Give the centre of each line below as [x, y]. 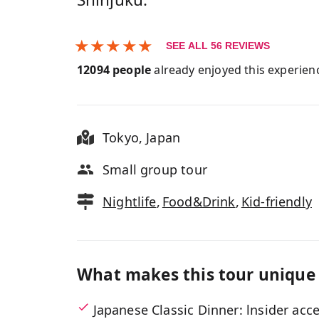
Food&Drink [199, 202]
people [130, 70]
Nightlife [130, 202]
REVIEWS [246, 46]
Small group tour [155, 169]
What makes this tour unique [196, 274]
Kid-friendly [276, 202]
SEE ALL [188, 46]
